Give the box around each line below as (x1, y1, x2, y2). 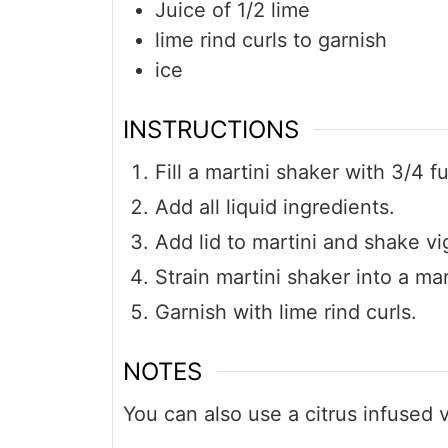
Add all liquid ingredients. (155, 194, 395, 219)
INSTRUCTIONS (123, 114, 299, 144)
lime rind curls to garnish (155, 28, 387, 53)
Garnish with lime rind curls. (155, 299, 417, 324)
